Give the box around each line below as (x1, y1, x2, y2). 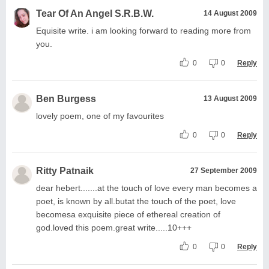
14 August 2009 (204, 8, 257, 17)
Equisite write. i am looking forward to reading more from (36, 25, 251, 35)
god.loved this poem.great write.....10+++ (36, 222, 192, 232)
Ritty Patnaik (36, 165, 94, 176)
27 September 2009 (190, 166, 257, 175)
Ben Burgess (36, 93, 96, 104)
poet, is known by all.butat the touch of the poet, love (36, 196, 236, 206)
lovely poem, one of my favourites (36, 110, 164, 121)
